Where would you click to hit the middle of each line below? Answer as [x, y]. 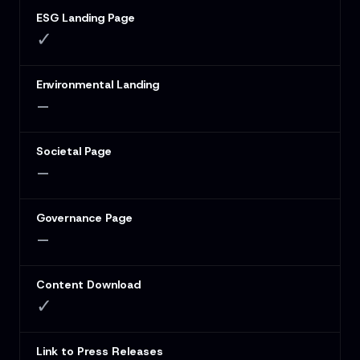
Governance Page [84, 218]
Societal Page [74, 151]
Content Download [88, 285]
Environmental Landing [98, 85]
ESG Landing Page [86, 18]
